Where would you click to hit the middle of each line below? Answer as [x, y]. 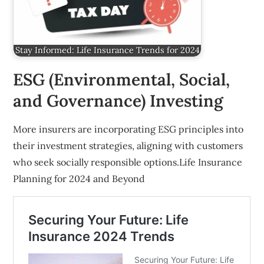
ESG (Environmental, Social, [122, 80]
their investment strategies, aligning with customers [128, 146]
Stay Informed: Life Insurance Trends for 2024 [107, 50]
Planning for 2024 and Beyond [79, 179]
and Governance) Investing [118, 101]
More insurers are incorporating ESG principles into [128, 129]
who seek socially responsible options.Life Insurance [128, 162]
